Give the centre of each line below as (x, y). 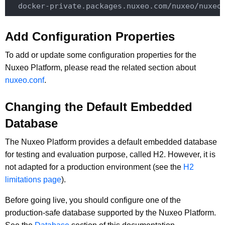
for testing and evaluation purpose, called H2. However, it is (110, 154)
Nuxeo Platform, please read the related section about (100, 67)
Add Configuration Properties (90, 36)
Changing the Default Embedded (99, 106)
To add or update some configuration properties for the (101, 55)
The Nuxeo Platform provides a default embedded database (111, 142)
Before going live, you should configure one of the (93, 200)
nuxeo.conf (25, 80)
